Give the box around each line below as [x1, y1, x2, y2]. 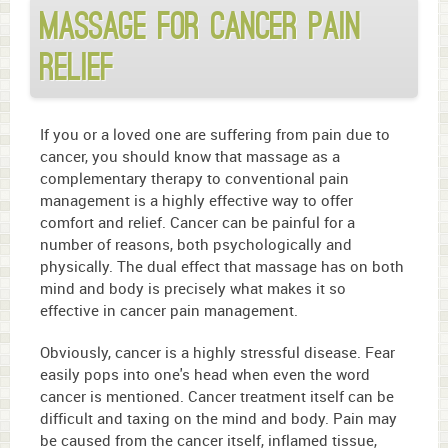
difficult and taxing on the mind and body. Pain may [40, 408, 397, 429]
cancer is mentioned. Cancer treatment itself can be [40, 386, 394, 407]
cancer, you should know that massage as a [40, 146, 340, 167]
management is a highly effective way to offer [40, 190, 353, 211]
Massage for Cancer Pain [40, 3, 361, 49]
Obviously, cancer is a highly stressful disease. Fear [40, 342, 395, 363]
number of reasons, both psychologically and [40, 234, 352, 255]
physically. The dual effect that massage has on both [40, 256, 404, 277]
